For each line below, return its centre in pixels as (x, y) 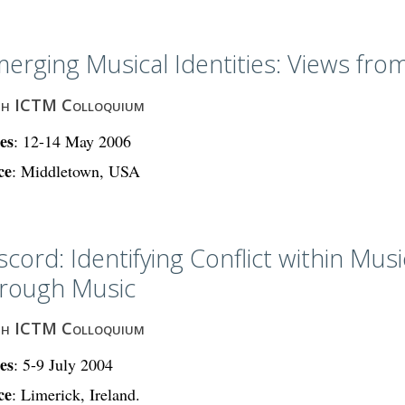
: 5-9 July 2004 (64, 364)
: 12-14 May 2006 (73, 141)
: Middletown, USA (76, 170)
